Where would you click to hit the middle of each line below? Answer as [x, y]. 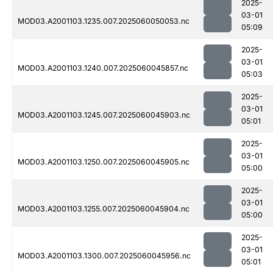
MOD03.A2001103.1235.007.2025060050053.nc [104, 21]
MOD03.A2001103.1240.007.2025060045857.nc [103, 68]
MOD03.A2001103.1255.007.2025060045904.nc [104, 209]
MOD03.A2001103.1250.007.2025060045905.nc [104, 162]
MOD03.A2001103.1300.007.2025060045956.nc [104, 256]
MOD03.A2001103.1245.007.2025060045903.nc [104, 115]
